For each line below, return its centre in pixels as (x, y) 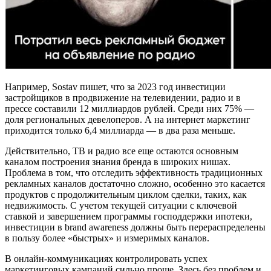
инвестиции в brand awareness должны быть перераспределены (135, 227)
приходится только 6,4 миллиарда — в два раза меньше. (121, 130)
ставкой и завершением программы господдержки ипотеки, (129, 216)
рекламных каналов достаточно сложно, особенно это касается (135, 183)
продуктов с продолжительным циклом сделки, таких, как (126, 194)
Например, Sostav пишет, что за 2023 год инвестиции (115, 87)
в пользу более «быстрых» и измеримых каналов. (107, 238)
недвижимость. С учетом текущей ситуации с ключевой (121, 205)
